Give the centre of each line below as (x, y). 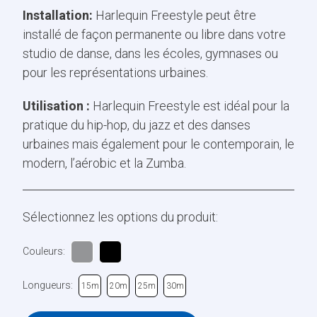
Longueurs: (48, 286)
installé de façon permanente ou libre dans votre (154, 34)
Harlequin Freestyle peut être (174, 15)
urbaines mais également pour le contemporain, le (158, 144)
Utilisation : (56, 105)
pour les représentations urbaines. (115, 72)
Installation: (58, 15)
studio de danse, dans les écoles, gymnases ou (150, 53)
